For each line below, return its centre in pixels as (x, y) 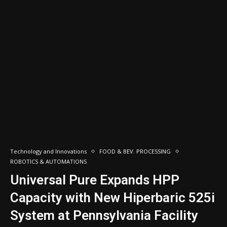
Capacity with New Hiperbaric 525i (112, 198)
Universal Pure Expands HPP (95, 180)
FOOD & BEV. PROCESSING (135, 151)
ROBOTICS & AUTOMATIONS (48, 161)
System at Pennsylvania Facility (104, 215)
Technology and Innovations (48, 151)
